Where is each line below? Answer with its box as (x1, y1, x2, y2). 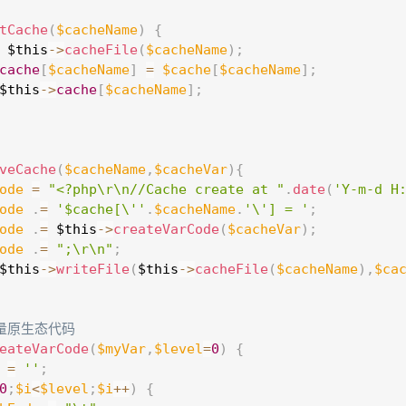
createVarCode (113, 221, 219, 237)
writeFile (56, 261, 130, 277)
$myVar (97, 341, 146, 357)
